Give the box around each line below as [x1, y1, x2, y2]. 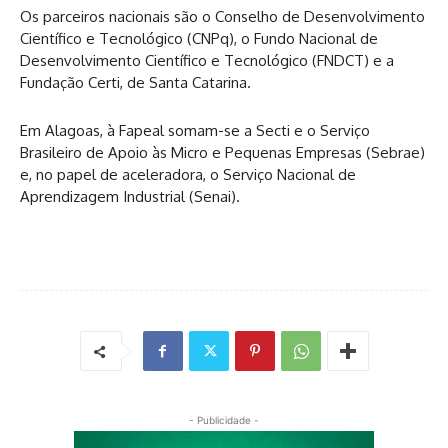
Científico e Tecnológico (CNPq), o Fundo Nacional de [20, 29, 378, 48]
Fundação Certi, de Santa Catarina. [20, 73, 251, 92]
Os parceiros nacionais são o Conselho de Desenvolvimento [20, 7, 425, 26]
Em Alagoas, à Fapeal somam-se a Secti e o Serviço [20, 121, 370, 140]
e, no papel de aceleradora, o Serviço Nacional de [20, 165, 356, 184]
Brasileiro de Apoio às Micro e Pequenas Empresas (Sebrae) [20, 143, 425, 162]
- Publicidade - [189, 414, 259, 426]
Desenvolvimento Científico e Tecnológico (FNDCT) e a [20, 51, 394, 70]
